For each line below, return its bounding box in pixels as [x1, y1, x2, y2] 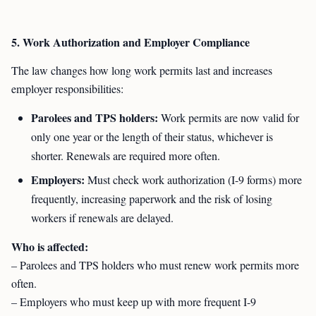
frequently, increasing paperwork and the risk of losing [31, 191, 272, 207]
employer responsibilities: [11, 81, 123, 97]
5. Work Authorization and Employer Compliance [11, 34, 250, 50]
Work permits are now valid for [158, 110, 299, 126]
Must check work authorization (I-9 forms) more [85, 172, 302, 188]
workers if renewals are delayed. [31, 210, 174, 226]
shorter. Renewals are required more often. [31, 148, 220, 164]
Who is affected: [11, 238, 88, 255]
